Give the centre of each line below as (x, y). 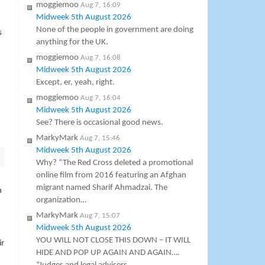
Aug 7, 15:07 (100, 216)
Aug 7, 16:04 (101, 98)
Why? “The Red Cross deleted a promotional (115, 163)
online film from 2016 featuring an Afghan (112, 176)
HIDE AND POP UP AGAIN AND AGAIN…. (108, 253)
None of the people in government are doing (115, 30)
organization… (62, 201)
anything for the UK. (72, 43)
